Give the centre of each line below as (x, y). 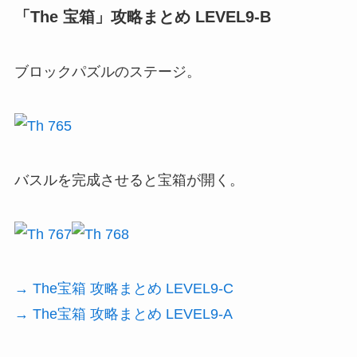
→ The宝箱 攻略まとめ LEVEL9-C (124, 288)
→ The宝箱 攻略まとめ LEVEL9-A (123, 314)
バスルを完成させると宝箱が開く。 (129, 180)
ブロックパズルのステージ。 (107, 72)
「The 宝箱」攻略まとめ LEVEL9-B (142, 16)
